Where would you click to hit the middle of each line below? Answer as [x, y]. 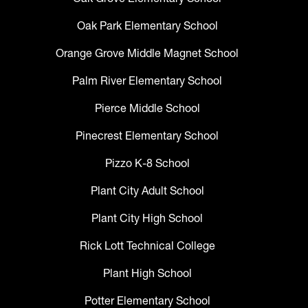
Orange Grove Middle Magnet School [147, 53]
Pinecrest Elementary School [147, 136]
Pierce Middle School [147, 108]
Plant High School [147, 273]
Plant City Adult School [147, 191]
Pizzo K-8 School [147, 163]
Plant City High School [147, 218]
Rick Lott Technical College [147, 246]
